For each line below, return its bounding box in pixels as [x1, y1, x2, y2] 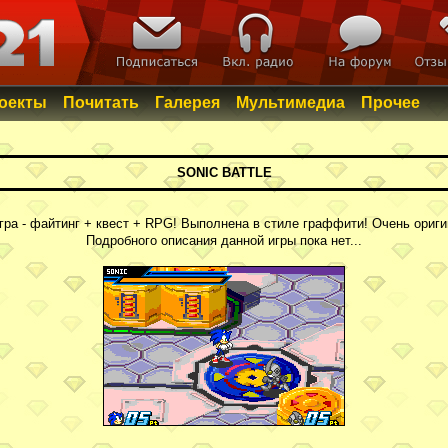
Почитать [63, 94, 139, 111]
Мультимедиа [236, 94, 345, 111]
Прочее [361, 94, 420, 111]
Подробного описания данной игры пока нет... [86, 232, 362, 248]
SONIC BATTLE [176, 165, 272, 181]
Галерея [155, 94, 220, 111]
